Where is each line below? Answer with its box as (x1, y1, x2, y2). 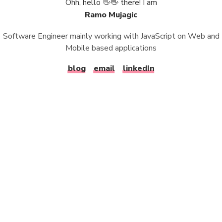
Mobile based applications (65, 43, 157, 54)
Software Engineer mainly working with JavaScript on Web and (2, 31, 220, 42)
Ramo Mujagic (85, 9, 137, 21)
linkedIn (122, 63, 155, 74)
